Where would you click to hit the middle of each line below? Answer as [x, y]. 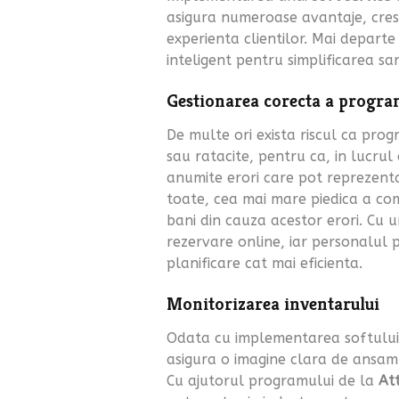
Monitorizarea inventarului [273, 304]
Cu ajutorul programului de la [273, 381]
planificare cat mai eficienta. [265, 263]
